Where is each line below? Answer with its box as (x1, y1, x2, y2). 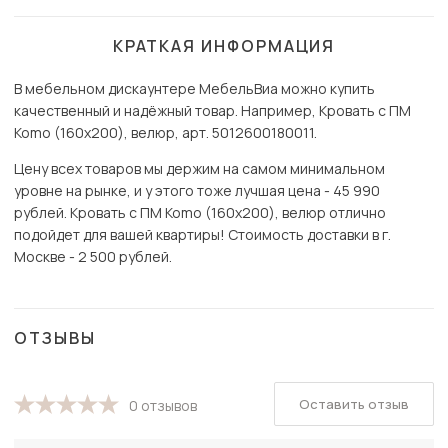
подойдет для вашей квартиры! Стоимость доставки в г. (14, 225, 391, 245)
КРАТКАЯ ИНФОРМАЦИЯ (112, 35, 336, 58)
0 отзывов (129, 395, 197, 415)
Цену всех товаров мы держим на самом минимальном (14, 159, 385, 179)
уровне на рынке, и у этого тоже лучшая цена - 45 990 (14, 181, 380, 201)
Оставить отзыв (299, 395, 409, 414)
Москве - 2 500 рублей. (14, 247, 172, 267)
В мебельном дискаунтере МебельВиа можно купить (14, 79, 375, 99)
